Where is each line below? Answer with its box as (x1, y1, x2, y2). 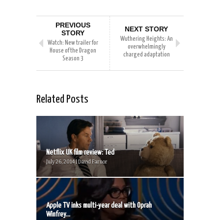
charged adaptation (123, 52, 170, 58)
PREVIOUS (55, 21, 90, 29)
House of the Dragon (50, 48, 96, 55)
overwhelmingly (127, 44, 165, 51)
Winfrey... (46, 211, 70, 219)
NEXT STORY (125, 25, 168, 33)
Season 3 (62, 55, 83, 62)
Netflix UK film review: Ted (46, 149, 114, 157)
